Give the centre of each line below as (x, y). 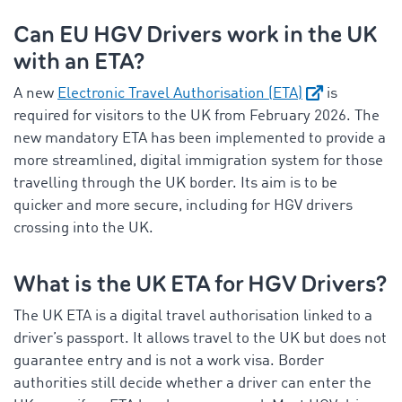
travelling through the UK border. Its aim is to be (175, 183)
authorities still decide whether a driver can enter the (192, 383)
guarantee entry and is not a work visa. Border (169, 361)
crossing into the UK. (83, 228)
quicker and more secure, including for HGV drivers (183, 205)
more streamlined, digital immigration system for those (198, 161)
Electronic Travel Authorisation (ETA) (180, 93)
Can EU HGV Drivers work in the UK (195, 34)
